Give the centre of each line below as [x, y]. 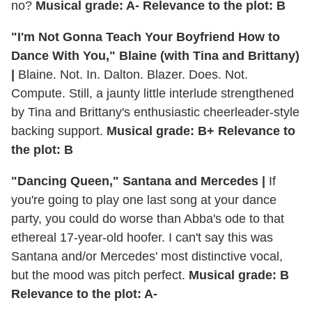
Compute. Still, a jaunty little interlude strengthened [153, 93]
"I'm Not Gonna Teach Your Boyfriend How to [146, 37]
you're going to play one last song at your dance [144, 200]
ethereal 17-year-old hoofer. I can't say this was [142, 237]
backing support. [59, 131]
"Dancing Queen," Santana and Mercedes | [138, 181]
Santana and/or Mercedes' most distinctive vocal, [147, 256]
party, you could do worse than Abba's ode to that [148, 218]
